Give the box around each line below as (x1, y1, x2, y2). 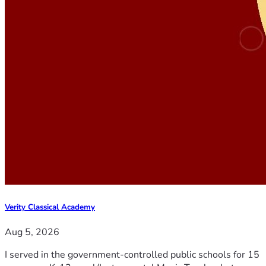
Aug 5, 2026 (5, 225, 59, 239)
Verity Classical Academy (5, 201, 95, 213)
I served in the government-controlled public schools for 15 (5, 248, 259, 261)
